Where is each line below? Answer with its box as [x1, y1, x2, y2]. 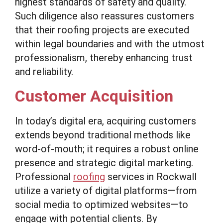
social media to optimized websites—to [15, 199, 188, 211]
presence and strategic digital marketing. [15, 157, 193, 169]
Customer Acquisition [15, 87, 173, 106]
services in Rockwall [105, 171, 197, 183]
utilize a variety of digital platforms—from [15, 185, 197, 197]
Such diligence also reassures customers [15, 10, 194, 22]
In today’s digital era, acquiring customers [15, 115, 196, 127]
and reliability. [15, 66, 73, 78]
